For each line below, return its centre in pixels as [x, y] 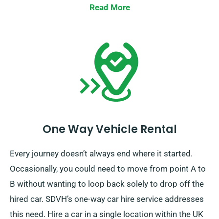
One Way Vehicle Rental [109, 130]
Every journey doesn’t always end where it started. [101, 154]
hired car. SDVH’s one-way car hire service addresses [107, 199]
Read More [109, 8]
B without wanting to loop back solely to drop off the [107, 184]
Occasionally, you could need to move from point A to [108, 169]
